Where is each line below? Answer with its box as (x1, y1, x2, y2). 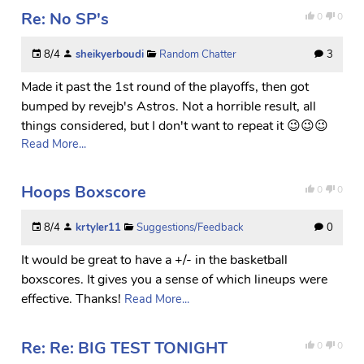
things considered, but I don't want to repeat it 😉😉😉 (21, 116, 328, 135)
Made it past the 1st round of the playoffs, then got (21, 77, 309, 96)
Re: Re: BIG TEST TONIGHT (21, 336, 227, 359)
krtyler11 (76, 219, 121, 235)
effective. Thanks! (21, 289, 121, 308)
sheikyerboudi (76, 46, 144, 62)
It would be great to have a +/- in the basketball (21, 250, 288, 269)
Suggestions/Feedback (136, 219, 244, 235)
